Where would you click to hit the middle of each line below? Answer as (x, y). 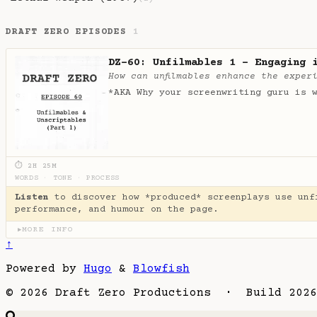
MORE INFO (48, 229)
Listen (32, 197)
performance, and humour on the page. (117, 209)
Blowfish (161, 269)
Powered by (45, 269)
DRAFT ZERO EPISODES (70, 31)
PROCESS (103, 178)
